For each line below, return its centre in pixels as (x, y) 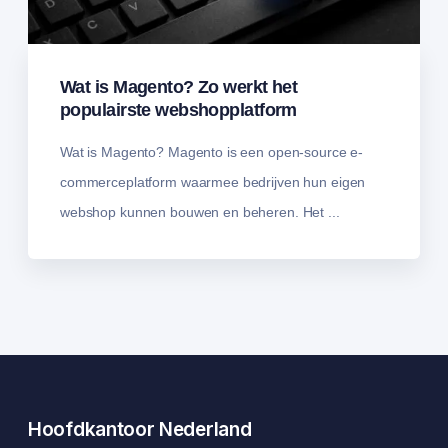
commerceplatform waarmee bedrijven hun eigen (213, 182)
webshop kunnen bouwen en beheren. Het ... (200, 212)
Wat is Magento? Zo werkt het (179, 87)
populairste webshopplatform (178, 110)
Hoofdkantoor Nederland (140, 430)
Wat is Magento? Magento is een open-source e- (212, 152)
